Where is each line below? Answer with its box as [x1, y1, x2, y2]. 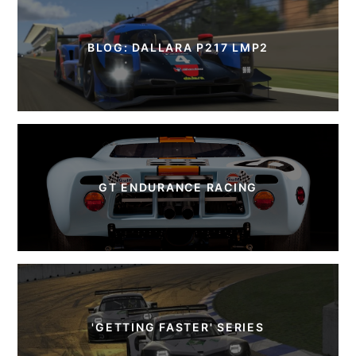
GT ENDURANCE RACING [98, 180, 258, 194]
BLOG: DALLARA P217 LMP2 [87, 40, 269, 54]
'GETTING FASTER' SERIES [91, 319, 265, 334]
